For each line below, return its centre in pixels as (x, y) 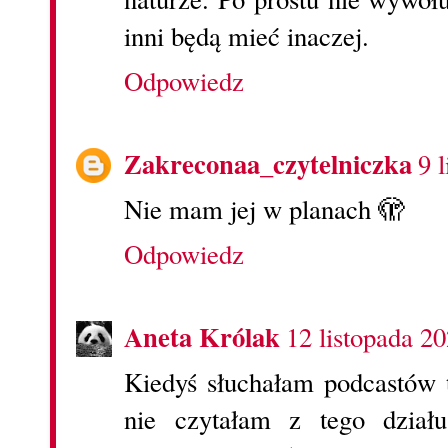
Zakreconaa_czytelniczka (268, 164)
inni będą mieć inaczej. (246, 36)
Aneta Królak (202, 336)
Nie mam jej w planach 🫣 (264, 209)
